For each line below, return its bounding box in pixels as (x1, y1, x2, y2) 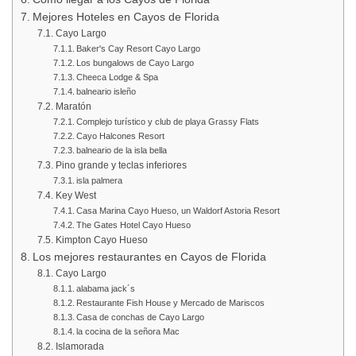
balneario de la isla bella (75, 145, 167, 155)
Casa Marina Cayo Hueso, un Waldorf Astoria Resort (75, 205, 280, 215)
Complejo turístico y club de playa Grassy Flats (75, 116, 259, 126)
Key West (55, 189, 96, 201)
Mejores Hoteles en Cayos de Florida (32, 10, 219, 23)
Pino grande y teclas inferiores (55, 159, 187, 171)
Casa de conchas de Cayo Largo (75, 311, 204, 322)
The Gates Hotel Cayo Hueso (75, 219, 191, 230)
